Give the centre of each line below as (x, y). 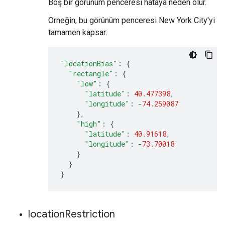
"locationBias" (89, 63)
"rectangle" (91, 73)
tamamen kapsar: (78, 32)
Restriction (90, 214)
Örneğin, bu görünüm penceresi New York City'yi (132, 20)
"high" (89, 124)
